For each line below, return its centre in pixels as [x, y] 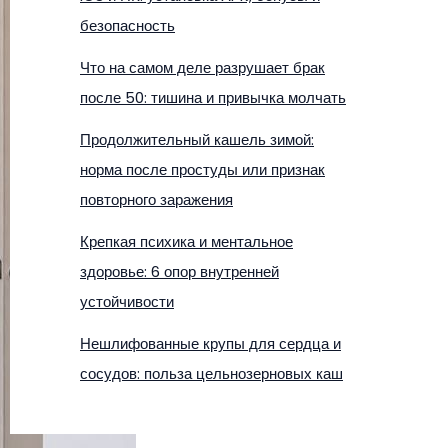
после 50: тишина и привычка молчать [213, 97]
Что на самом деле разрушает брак [202, 67]
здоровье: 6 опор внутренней [179, 271]
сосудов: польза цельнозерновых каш [211, 373]
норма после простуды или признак [202, 169]
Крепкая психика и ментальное [186, 241]
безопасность [127, 25]
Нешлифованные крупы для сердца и [210, 343]
